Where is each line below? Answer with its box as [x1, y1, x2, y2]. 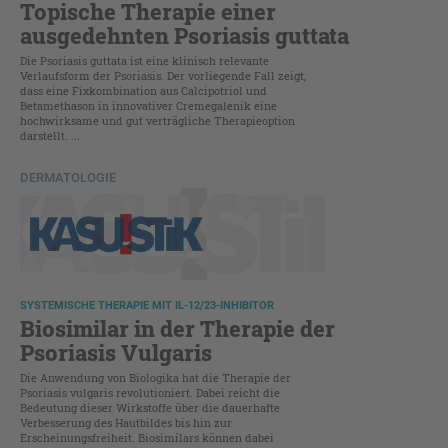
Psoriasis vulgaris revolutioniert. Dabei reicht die [20, 384, 280, 400]
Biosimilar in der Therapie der [20, 313, 335, 343]
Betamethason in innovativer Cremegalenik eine [20, 98, 277, 114]
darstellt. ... [20, 128, 80, 144]
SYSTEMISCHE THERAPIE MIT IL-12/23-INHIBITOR [20, 298, 274, 312]
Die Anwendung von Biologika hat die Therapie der [20, 369, 291, 385]
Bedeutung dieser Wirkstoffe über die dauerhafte [20, 399, 280, 415]
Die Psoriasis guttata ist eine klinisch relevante [20, 53, 269, 69]
